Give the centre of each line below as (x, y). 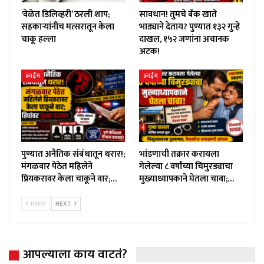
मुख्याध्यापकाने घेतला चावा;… (187, 179)
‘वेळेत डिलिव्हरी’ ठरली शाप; (65, 15)
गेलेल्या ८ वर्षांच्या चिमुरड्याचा (186, 167)
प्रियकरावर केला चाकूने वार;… (69, 179)
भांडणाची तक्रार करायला (179, 154)
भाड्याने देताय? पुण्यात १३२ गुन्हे (189, 27)
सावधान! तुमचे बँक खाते (178, 15)
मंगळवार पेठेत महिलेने (57, 167)
